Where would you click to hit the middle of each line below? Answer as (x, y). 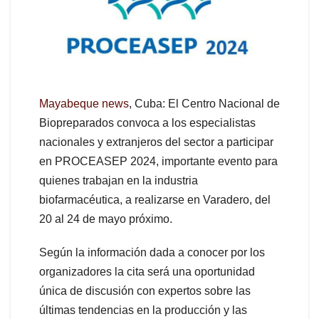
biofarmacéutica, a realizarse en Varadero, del (155, 200)
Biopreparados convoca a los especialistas (147, 123)
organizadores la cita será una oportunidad (147, 272)
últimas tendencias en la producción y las (143, 310)
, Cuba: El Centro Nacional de (204, 104)
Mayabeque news (84, 104)
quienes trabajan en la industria (119, 181)
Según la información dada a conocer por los (152, 253)
